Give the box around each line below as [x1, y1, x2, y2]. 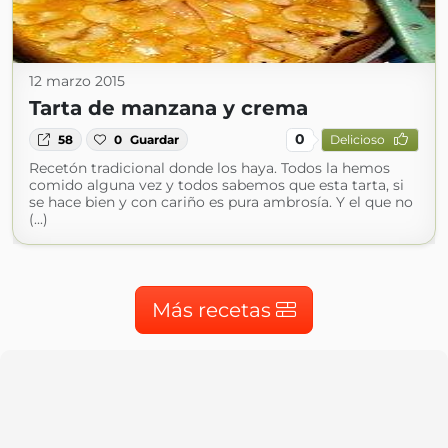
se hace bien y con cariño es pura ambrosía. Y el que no [29, 192, 413, 211]
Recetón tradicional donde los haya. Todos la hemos [29, 158, 390, 177]
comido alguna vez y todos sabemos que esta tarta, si [29, 175, 404, 194]
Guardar [130, 131, 180, 147]
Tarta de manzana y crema [29, 95, 308, 120]
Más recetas [152, 297, 276, 322]
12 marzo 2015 [29, 71, 125, 90]
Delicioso [329, 132, 385, 147]
